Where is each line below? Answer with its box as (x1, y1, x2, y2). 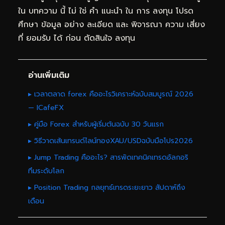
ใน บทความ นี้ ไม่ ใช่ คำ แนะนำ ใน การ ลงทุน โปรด (18, 5, 193, 17)
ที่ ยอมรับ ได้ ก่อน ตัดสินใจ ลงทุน (18, 32, 135, 44)
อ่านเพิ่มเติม (28, 69, 69, 81)
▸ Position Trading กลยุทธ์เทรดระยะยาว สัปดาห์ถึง (28, 182, 185, 193)
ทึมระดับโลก (28, 165, 64, 176)
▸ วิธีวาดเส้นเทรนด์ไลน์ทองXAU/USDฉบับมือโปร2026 (28, 135, 193, 146)
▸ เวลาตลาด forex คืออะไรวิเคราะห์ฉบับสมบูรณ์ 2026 (28, 88, 193, 99)
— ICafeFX (28, 102, 64, 113)
